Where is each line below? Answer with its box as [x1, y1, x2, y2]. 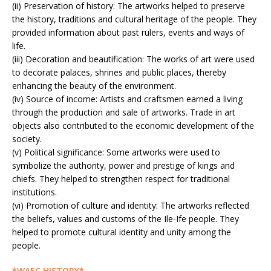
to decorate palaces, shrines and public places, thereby [12, 66, 226, 78]
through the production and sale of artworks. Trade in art [12, 106, 235, 118]
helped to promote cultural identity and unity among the [12, 226, 231, 238]
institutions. [12, 186, 57, 198]
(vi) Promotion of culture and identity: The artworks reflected [12, 199, 249, 211]
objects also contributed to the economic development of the [12, 119, 254, 131]
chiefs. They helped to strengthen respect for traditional [12, 172, 230, 184]
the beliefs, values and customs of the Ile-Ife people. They [12, 212, 239, 224]
